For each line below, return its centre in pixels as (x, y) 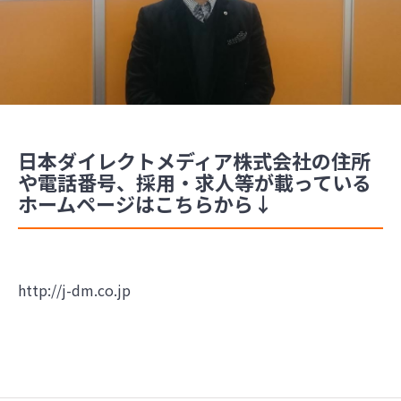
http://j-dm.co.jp (74, 290)
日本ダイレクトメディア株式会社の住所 (194, 160)
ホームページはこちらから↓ (145, 203)
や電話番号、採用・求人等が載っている (195, 181)
